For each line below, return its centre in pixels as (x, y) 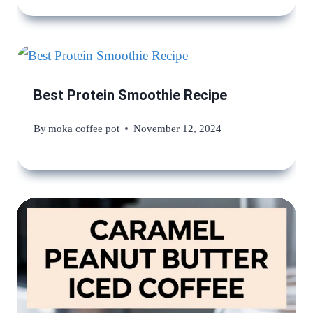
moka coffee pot (84, 128)
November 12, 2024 (178, 128)
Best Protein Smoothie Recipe (130, 95)
